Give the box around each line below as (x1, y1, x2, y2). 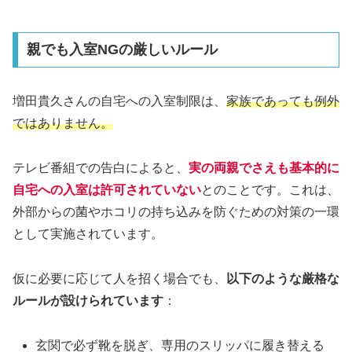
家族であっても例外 (226, 94, 339, 108)
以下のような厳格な (226, 272, 339, 286)
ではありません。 (13, 116, 113, 130)
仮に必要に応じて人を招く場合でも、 (13, 272, 226, 286)
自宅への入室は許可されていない (13, 183, 201, 197)
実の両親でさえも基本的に (189, 161, 339, 175)
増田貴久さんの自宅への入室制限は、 (13, 94, 226, 108)
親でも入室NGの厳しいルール (26, 42, 218, 58)
